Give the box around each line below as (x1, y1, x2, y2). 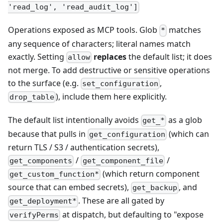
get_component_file (82, 156, 163, 165)
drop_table (9, 93, 55, 102)
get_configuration (89, 129, 166, 139)
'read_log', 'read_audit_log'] (8, 2, 138, 12)
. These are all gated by (78, 195, 165, 207)
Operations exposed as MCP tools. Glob (8, 24, 159, 36)
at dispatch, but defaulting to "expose (60, 209, 204, 220)
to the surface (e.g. (8, 77, 81, 89)
